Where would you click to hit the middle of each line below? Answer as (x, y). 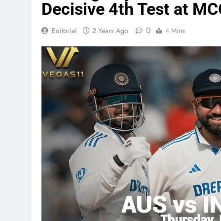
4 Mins (175, 30)
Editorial (64, 30)
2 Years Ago (110, 30)
